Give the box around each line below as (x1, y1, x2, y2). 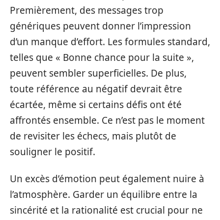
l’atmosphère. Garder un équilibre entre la (10, 188, 197, 201)
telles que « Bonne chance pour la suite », (10, 51, 194, 64)
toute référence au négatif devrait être (10, 82, 182, 95)
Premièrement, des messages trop (10, 4, 164, 17)
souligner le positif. (10, 145, 95, 158)
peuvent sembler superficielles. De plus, (10, 67, 187, 80)
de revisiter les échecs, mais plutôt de (10, 130, 176, 142)
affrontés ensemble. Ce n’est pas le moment (10, 114, 205, 127)
